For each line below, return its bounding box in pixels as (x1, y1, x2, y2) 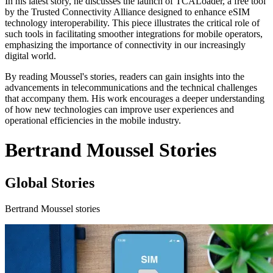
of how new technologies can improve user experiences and (5, 104, 234, 115)
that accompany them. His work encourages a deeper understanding (5, 93, 264, 104)
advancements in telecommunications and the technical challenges (5, 82, 257, 93)
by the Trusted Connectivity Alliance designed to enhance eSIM (5, 7, 250, 17)
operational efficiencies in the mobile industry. (5, 115, 181, 126)
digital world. (5, 51, 56, 61)
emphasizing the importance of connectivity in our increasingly (5, 40, 246, 50)
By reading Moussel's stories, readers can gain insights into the (5, 71, 244, 82)
